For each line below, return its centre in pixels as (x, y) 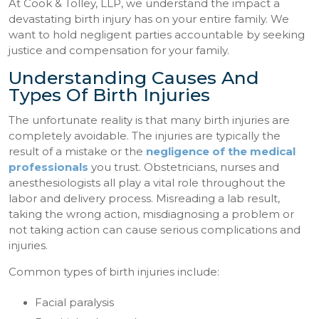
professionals (49, 168)
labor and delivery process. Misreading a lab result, (145, 199)
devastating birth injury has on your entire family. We (149, 19)
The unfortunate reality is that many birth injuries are (150, 121)
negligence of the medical (221, 152)
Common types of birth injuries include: (114, 272)
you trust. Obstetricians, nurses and (184, 168)
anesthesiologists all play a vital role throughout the (147, 183)
